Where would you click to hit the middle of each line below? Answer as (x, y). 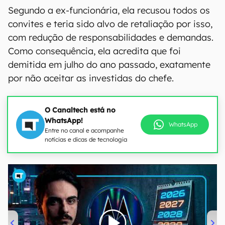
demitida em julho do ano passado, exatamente (109, 65)
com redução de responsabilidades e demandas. (111, 37)
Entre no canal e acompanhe (84, 130)
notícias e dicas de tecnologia (86, 139)
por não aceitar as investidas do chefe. (91, 78)
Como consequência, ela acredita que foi (94, 51)
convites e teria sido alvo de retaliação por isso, (110, 24)
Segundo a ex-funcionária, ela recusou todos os (109, 10)
